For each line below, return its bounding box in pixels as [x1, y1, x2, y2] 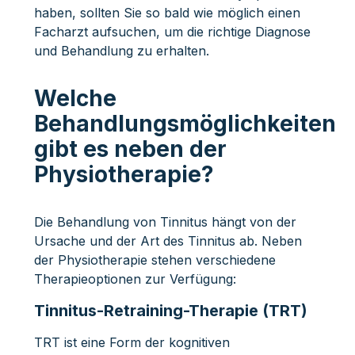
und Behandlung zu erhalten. [33, 42, 209, 59]
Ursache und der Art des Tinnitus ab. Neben [33, 232, 302, 249]
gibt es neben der [33, 135, 227, 162]
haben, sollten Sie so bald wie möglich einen [33, 4, 300, 21]
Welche [33, 84, 116, 112]
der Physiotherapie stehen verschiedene [33, 251, 276, 268]
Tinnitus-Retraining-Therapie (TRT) [33, 300, 307, 320]
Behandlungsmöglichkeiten [33, 109, 336, 137]
